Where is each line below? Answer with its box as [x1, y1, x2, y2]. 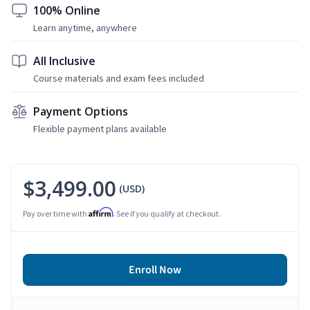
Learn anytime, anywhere [33, 21, 137, 34]
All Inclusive [33, 53, 95, 69]
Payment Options [33, 103, 128, 119]
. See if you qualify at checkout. [113, 208, 221, 219]
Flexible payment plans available [33, 122, 167, 135]
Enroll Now [129, 262, 181, 277]
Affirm [89, 206, 113, 217]
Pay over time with [23, 208, 89, 219]
